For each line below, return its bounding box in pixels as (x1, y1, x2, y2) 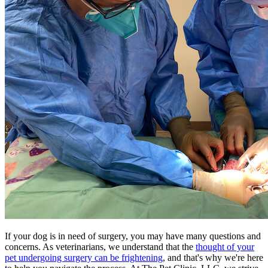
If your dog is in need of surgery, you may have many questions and (5, 230, 261, 241)
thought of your (196, 241, 254, 252)
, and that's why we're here (163, 252, 263, 263)
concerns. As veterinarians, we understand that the (5, 241, 196, 252)
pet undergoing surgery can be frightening (5, 252, 163, 263)
